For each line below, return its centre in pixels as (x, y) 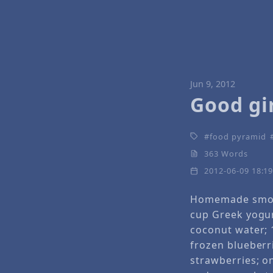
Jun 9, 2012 (213, 84)
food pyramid (238, 136)
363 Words (226, 153)
